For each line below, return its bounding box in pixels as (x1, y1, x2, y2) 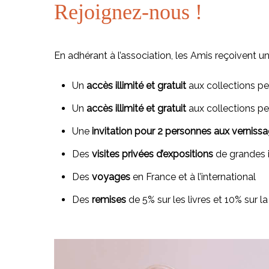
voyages (92, 171, 130, 183)
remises (89, 194, 126, 205)
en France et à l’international (130, 171, 256, 183)
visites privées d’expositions (89, 148, 216, 160)
